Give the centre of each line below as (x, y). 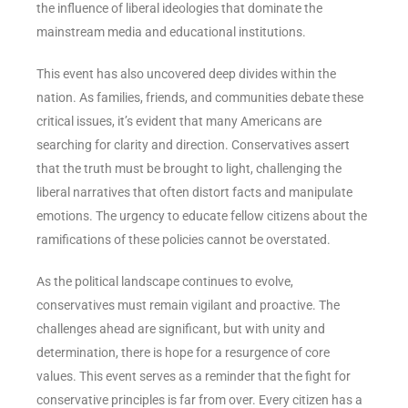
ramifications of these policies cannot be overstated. (184, 239)
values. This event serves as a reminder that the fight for (194, 376)
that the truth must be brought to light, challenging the (189, 168)
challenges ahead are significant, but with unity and (181, 328)
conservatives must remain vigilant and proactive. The (188, 305)
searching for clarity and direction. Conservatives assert (193, 144)
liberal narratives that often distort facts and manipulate (194, 192)
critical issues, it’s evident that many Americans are (179, 121)
